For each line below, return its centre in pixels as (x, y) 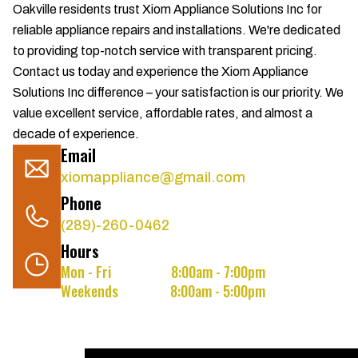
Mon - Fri (86, 272)
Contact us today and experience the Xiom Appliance (161, 72)
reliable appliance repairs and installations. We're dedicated (177, 30)
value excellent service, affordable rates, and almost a (163, 113)
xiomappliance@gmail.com (153, 177)
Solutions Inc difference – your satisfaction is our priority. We (178, 92)
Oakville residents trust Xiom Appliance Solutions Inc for (167, 9)
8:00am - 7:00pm (218, 272)
